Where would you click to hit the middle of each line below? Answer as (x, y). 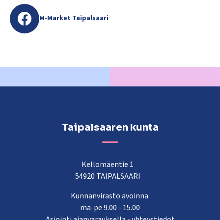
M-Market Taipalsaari (74, 18)
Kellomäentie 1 (110, 164)
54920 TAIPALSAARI (110, 176)
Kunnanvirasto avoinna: (110, 196)
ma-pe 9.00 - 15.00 (110, 207)
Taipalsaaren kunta (110, 127)
